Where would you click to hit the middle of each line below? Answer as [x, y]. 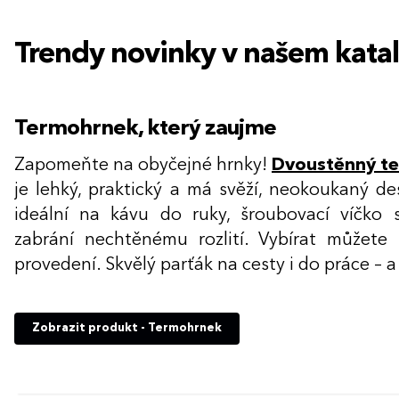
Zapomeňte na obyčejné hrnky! [143, 165]
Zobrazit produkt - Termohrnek [127, 328]
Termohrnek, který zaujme [145, 129]
